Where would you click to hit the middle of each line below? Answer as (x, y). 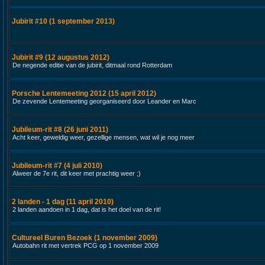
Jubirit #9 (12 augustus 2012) (61, 57)
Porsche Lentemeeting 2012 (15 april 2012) (84, 93)
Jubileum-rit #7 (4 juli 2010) (57, 166)
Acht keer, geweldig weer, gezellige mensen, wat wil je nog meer (104, 137)
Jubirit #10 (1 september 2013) (63, 21)
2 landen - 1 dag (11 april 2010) (63, 202)
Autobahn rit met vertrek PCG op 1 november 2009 (85, 245)
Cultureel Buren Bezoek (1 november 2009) (85, 238)
